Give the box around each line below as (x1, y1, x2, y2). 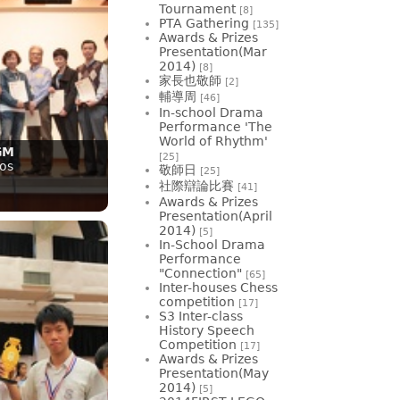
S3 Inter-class (159, 308, 243, 323)
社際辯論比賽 (159, 178, 234, 193)
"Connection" (159, 265, 242, 280)
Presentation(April (159, 208, 272, 223)
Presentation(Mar (159, 44, 267, 59)
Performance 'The (159, 119, 272, 134)
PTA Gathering (159, 15, 249, 30)
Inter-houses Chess (159, 279, 278, 295)
